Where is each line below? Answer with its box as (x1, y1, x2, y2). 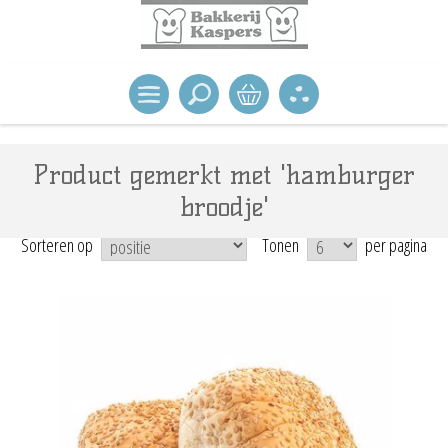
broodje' (179, 191, 269, 223)
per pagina (365, 233, 427, 257)
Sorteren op (21, 233, 93, 257)
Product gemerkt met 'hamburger (33, 159, 415, 191)
